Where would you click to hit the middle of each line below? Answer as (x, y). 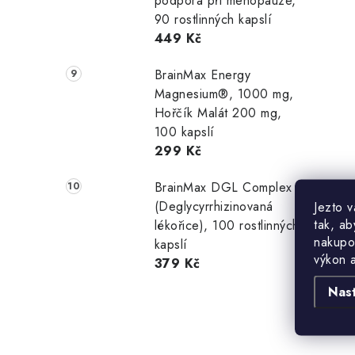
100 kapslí (184, 132)
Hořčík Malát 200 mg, (218, 113)
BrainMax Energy (202, 74)
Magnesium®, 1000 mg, (224, 94)
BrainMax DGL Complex (223, 187)
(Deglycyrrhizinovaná (214, 206)
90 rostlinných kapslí (213, 19)
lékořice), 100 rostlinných (227, 225)
